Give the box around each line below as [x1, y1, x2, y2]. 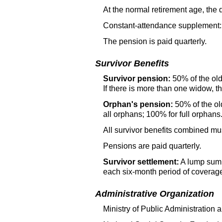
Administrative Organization [95, 189, 214, 199]
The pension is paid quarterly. [103, 37, 207, 46]
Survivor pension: [103, 74, 170, 83]
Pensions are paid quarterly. [103, 142, 201, 151]
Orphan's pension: [103, 100, 173, 109]
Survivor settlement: [103, 158, 179, 166]
